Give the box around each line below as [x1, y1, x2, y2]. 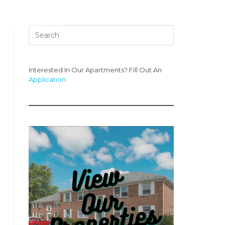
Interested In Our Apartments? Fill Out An [28, 66, 162, 74]
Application [28, 75, 66, 83]
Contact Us [17, 20, 63, 30]
